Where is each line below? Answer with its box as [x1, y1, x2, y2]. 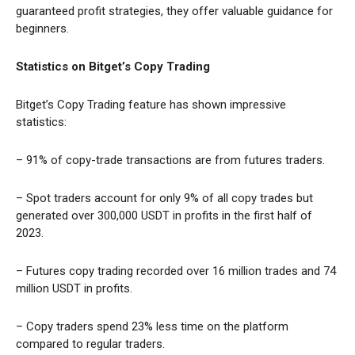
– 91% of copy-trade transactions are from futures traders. [16, 153, 325, 168]
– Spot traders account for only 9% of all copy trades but [16, 191, 313, 206]
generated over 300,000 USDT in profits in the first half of [16, 208, 312, 223]
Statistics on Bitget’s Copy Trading [16, 59, 210, 74]
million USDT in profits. [16, 281, 132, 296]
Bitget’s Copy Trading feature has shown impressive [16, 97, 286, 113]
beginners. [16, 21, 69, 36]
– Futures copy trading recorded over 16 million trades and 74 [16, 264, 336, 279]
